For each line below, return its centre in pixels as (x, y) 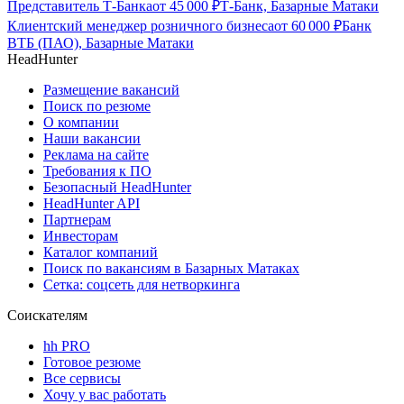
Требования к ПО (97, 171)
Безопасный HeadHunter (117, 188)
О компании (81, 123)
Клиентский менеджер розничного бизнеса (141, 26)
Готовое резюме (92, 363)
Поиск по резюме (97, 106)
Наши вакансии (92, 139)
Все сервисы (82, 379)
